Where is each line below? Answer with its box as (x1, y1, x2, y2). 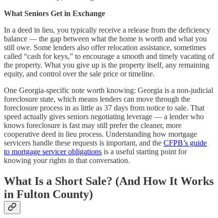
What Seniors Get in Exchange (4, 9, 105, 18)
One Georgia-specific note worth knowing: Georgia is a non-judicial (4, 86, 213, 95)
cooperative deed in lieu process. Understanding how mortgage (4, 130, 197, 139)
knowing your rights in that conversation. (4, 156, 130, 165)
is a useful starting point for (102, 147, 187, 156)
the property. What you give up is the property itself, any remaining (4, 61, 209, 70)
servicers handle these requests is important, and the (4, 139, 163, 147)
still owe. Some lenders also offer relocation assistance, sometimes (4, 43, 206, 52)
